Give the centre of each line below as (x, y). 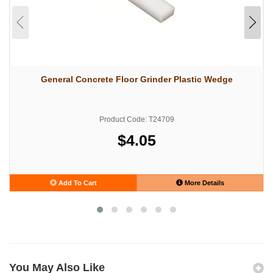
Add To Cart (76, 183)
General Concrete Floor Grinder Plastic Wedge (136, 79)
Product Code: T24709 (136, 119)
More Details (203, 183)
